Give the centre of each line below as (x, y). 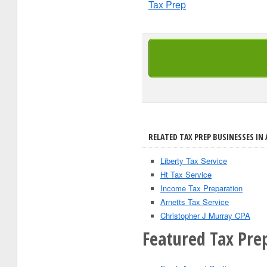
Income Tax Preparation (201, 188)
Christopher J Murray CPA (205, 215)
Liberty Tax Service (194, 161)
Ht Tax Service (186, 174)
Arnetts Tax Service (195, 202)
